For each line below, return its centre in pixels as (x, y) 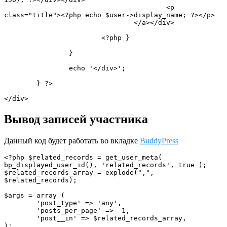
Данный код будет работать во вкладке (72, 140)
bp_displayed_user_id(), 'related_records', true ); (105, 165)
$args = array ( (34, 195)
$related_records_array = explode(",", (79, 172)
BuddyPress (159, 140)
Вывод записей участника (76, 119)
